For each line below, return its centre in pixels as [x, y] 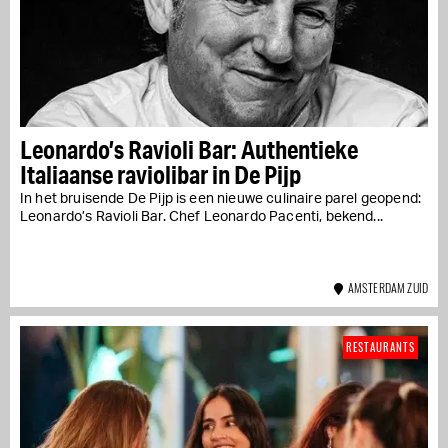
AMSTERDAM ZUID [385, 287]
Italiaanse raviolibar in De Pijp [160, 174]
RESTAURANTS [380, 346]
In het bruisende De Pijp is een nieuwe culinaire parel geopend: [221, 198]
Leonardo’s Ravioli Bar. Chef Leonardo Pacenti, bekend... [201, 216]
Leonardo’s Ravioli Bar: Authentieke [189, 149]
